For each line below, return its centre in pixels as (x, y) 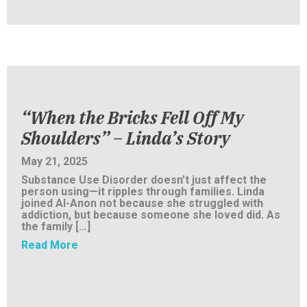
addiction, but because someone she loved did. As (151, 215)
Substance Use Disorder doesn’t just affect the (144, 180)
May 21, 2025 (54, 162)
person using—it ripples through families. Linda (143, 192)
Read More (50, 245)
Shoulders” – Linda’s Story (126, 138)
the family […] (56, 227)
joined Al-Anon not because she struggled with (142, 204)
